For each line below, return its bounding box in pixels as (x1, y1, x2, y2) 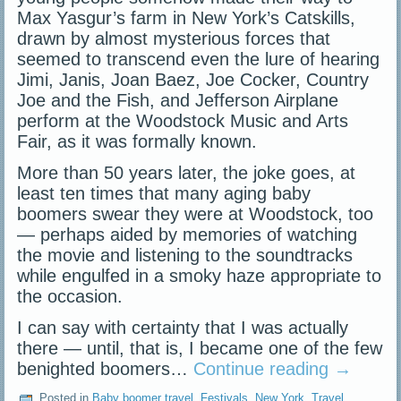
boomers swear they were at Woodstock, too (17, 204, 374, 225)
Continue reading (193, 359, 335, 380)
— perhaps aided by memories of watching (17, 225, 358, 245)
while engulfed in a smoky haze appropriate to (17, 266, 382, 286)
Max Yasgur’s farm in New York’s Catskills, (17, 8, 356, 29)
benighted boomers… (17, 359, 194, 380)
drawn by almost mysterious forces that (17, 29, 331, 49)
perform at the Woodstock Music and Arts (17, 111, 349, 132)
